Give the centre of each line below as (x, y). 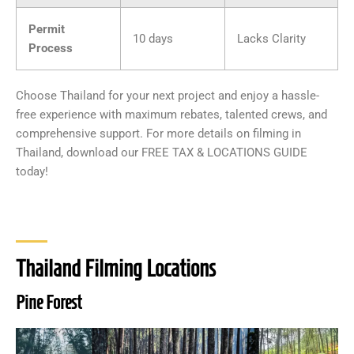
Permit (47, 29)
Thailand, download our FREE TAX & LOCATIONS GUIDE (162, 152)
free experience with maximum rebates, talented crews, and (171, 114)
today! (32, 171)
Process (51, 48)
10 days (153, 38)
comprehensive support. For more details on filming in (158, 133)
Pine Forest (49, 303)
